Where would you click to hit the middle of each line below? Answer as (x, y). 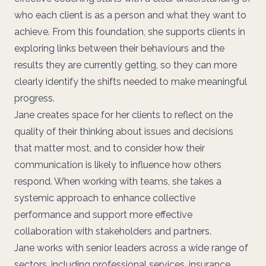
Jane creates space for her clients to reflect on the (123, 115)
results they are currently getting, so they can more (126, 65)
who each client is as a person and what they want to (130, 15)
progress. (34, 98)
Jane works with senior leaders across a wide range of (131, 248)
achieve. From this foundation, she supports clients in (130, 32)
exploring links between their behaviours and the (119, 48)
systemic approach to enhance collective (105, 198)
